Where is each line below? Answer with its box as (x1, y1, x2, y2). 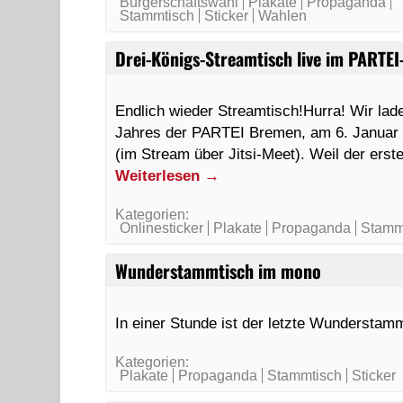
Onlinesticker (120, 220, 204, 236)
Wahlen (258, 8, 308, 23)
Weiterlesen (115, 166, 205, 184)
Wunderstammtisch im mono (115, 257, 322, 284)
